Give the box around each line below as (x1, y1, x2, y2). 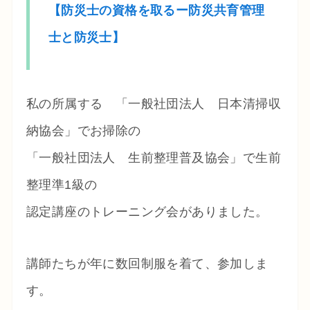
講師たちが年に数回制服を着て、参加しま (26, 257, 268, 271)
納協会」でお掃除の (26, 124, 141, 138)
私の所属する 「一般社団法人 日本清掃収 (26, 97, 281, 111)
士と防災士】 (48, 30, 125, 45)
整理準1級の (26, 178, 98, 192)
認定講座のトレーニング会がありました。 (26, 205, 268, 219)
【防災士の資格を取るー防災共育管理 (48, 3, 265, 18)
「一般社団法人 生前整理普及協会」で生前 (26, 151, 281, 165)
